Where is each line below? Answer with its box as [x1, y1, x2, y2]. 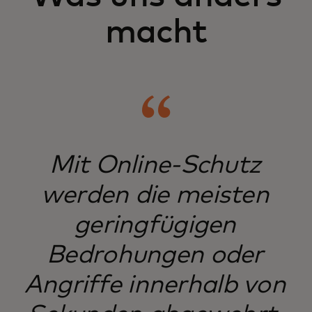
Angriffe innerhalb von [24, 273, 286, 298]
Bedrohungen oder [47, 243, 263, 268]
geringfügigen [74, 213, 236, 238]
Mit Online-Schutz [49, 153, 261, 178]
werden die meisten [40, 183, 269, 208]
